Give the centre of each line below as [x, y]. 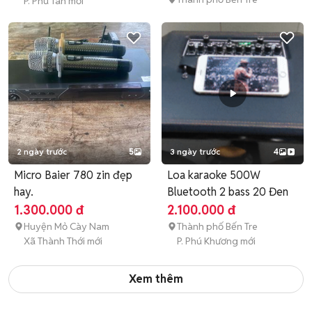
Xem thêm [156, 279]
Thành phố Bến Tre [217, 226]
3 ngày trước [195, 151]
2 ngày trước [42, 151]
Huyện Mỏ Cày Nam [67, 226]
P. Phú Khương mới [216, 241]
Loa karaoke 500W [214, 175]
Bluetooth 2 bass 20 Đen [228, 192]
